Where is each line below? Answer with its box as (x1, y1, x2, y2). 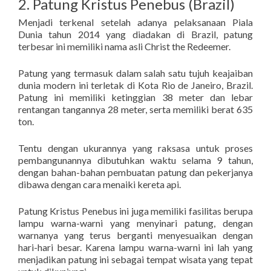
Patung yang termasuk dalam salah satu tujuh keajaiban (18, 67, 253, 79)
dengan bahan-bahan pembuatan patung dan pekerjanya (18, 166, 253, 178)
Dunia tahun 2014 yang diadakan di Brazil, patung (18, 28, 253, 40)
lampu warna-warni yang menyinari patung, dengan (18, 217, 253, 229)
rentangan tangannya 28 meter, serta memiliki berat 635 (18, 103, 253, 115)
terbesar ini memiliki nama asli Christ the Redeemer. (18, 41, 230, 52)
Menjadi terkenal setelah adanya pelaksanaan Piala (18, 16, 253, 28)
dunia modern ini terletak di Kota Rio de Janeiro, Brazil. (18, 79, 253, 91)
